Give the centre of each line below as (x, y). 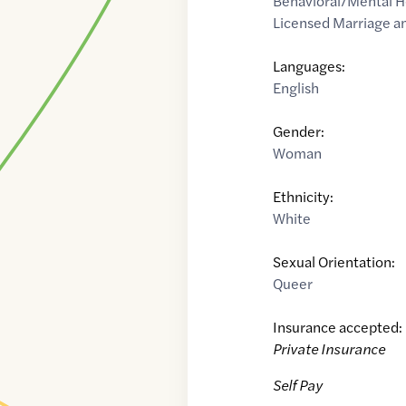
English (296, 88)
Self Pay (298, 385)
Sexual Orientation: (334, 262)
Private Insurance (329, 349)
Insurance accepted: (338, 327)
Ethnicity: (304, 197)
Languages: (309, 66)
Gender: (299, 131)
